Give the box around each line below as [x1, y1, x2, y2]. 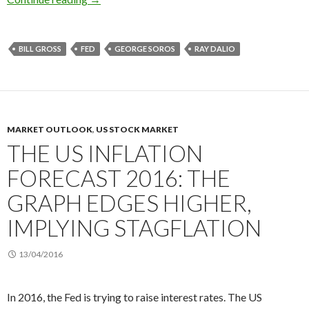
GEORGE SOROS [114, 43, 175, 53]
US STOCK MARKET [96, 123, 179, 134]
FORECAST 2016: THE [7, 163, 230, 192]
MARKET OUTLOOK [7, 123, 92, 134]
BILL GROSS [19, 43, 61, 53]
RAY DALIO [195, 43, 235, 53]
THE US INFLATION [7, 139, 203, 167]
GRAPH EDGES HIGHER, [7, 188, 252, 217]
